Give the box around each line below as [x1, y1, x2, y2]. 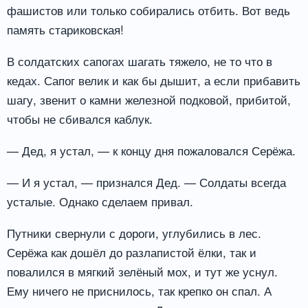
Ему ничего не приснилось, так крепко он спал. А [7, 281, 272, 299]
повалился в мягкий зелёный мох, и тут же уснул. [7, 262, 278, 280]
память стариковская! [7, 21, 124, 38]
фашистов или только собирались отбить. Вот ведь [7, 1, 290, 19]
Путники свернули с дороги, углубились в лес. [7, 223, 261, 241]
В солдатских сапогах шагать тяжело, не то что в [7, 52, 272, 70]
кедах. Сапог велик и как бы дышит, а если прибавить [7, 71, 300, 89]
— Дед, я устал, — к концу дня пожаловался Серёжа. [7, 142, 296, 159]
